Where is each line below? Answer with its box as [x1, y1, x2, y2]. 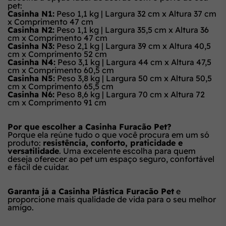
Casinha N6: [8, 89, 54, 99]
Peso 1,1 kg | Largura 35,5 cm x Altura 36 [54, 24, 209, 35]
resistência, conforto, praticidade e [43, 137, 183, 148]
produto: [8, 137, 43, 148]
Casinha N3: [8, 40, 54, 51]
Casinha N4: [8, 56, 55, 67]
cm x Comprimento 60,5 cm [8, 65, 114, 75]
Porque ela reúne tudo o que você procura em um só [8, 129, 209, 140]
